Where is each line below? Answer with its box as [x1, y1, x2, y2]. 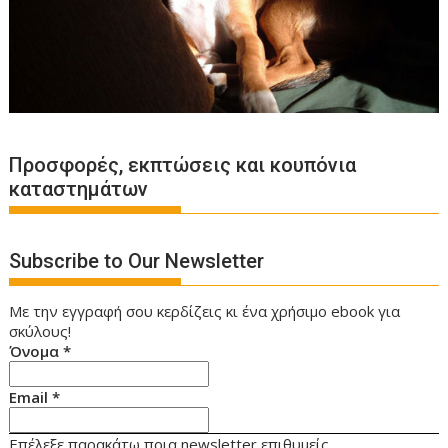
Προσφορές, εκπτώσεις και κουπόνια [9, 153, 357, 178]
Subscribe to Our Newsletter [9, 248, 265, 273]
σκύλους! [9, 320, 72, 341]
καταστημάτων [9, 177, 149, 202]
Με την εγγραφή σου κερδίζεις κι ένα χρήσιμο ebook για [9, 300, 401, 321]
